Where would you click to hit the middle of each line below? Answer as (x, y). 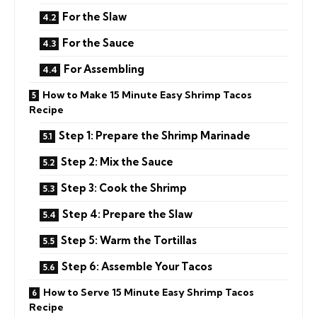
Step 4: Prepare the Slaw (127, 214)
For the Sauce (98, 42)
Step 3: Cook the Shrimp (124, 188)
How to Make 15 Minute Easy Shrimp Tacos (147, 94)
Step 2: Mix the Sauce (117, 161)
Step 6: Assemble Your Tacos (137, 266)
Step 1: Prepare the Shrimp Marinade (155, 135)
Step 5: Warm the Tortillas (129, 240)
